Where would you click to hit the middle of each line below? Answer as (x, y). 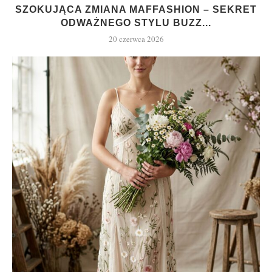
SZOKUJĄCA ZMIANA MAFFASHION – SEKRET (136, 9)
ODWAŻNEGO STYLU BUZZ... (136, 22)
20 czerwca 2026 (136, 39)
